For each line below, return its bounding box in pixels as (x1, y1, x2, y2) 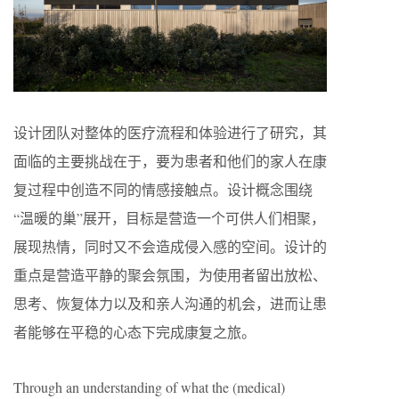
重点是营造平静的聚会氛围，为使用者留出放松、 (13, 265, 327, 285)
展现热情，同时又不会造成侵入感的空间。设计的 (13, 237, 327, 256)
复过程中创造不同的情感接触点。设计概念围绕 (13, 180, 313, 199)
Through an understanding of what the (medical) (13, 378, 285, 397)
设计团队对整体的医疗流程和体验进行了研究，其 (13, 123, 327, 142)
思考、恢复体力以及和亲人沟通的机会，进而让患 (13, 294, 327, 313)
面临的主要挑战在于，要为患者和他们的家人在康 (13, 151, 327, 171)
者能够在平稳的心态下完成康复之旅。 (13, 322, 256, 342)
